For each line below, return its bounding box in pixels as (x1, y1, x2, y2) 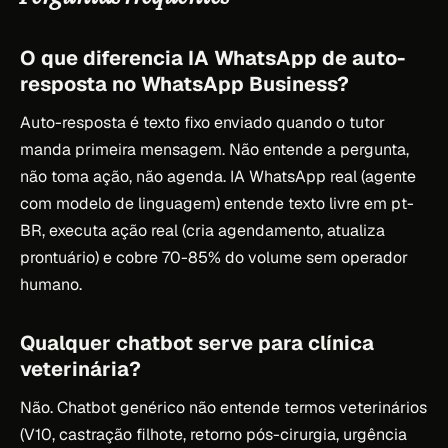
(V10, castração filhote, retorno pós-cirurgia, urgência (20, 423, 407, 445)
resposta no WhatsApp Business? (20, 70, 349, 97)
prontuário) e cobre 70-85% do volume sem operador (20, 246, 408, 268)
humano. (20, 273, 82, 295)
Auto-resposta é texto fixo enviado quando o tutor (20, 111, 385, 133)
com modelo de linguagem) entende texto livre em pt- (20, 192, 414, 214)
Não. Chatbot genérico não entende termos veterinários (20, 396, 427, 418)
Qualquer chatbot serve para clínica (20, 329, 374, 356)
